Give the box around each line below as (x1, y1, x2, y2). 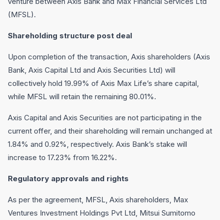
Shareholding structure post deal (8, 31, 132, 40)
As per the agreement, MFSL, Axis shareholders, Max (8, 195, 188, 204)
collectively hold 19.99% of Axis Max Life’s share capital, (8, 79, 199, 88)
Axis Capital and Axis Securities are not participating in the (8, 113, 202, 122)
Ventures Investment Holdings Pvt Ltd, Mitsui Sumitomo (8, 208, 195, 218)
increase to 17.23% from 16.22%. (8, 153, 117, 162)
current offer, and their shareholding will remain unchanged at (8, 126, 212, 136)
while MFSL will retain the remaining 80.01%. (8, 92, 156, 101)
